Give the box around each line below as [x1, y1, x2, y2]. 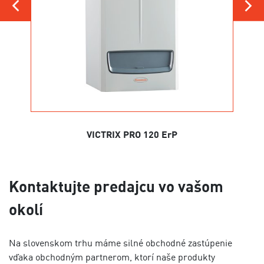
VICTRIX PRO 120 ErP [86, 128, 177, 140]
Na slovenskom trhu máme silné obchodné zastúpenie [9, 237, 232, 249]
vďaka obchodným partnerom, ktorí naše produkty [9, 251, 215, 263]
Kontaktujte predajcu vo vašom [9, 176, 223, 196]
